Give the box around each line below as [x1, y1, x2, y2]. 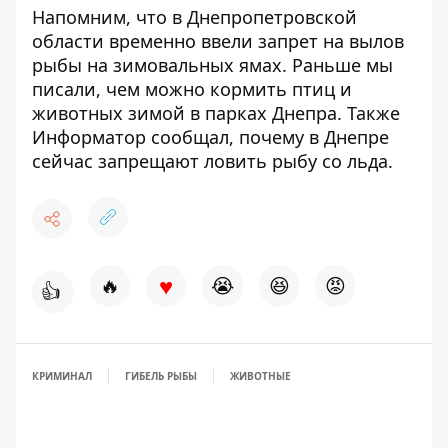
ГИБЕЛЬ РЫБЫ [125, 369, 197, 383]
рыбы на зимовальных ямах [32, 53, 282, 77]
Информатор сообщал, [32, 125, 239, 149]
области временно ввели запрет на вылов [32, 29, 404, 53]
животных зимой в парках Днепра [32, 101, 337, 125]
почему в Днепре [239, 125, 389, 149]
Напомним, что [32, 5, 172, 29]
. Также [337, 101, 400, 125]
